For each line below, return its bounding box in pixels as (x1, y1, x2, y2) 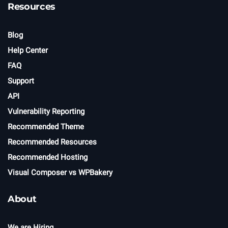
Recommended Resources (8, 137, 97, 147)
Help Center (8, 45, 48, 55)
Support (8, 76, 34, 85)
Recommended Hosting (8, 152, 88, 162)
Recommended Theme (8, 122, 84, 131)
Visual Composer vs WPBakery (8, 167, 112, 177)
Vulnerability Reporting (8, 106, 84, 116)
